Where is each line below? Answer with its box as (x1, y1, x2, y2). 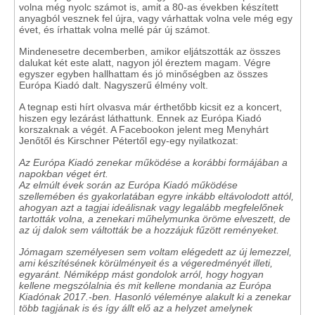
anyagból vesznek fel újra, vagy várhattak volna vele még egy (19, 12, 292, 24)
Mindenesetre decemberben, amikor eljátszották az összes (19, 45, 281, 57)
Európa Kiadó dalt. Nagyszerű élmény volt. (19, 79, 208, 91)
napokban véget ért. (19, 167, 108, 179)
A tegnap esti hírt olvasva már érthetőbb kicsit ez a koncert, (19, 101, 282, 112)
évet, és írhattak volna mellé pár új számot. (19, 23, 210, 35)
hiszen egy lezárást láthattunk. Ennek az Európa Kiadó (19, 112, 262, 124)
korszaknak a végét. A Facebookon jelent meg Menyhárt (19, 123, 269, 135)
